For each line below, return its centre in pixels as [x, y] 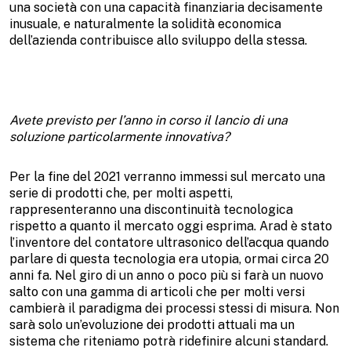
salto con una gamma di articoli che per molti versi [157, 291]
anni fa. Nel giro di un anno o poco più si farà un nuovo [166, 275]
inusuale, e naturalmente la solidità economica [145, 24]
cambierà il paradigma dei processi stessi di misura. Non [174, 308]
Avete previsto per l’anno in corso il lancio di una [148, 120]
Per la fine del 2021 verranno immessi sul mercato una [167, 176]
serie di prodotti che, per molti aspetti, [121, 193]
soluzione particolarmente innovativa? [119, 136]
